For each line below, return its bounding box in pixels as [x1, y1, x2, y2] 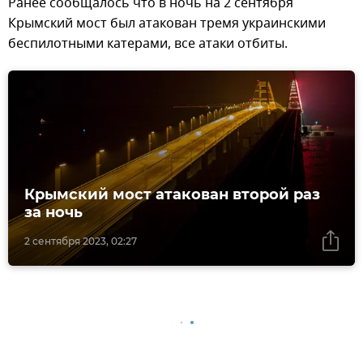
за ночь [24, 203, 83, 222]
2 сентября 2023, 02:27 [24, 235, 137, 248]
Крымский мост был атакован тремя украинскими [8, 14, 326, 34]
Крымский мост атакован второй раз [24, 186, 320, 204]
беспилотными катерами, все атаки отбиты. [8, 34, 288, 54]
